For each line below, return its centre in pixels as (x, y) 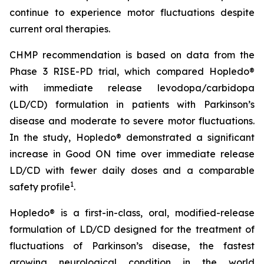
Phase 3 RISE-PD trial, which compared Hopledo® (132, 71)
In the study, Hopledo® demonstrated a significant (132, 137)
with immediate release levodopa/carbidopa (132, 88)
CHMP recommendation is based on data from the (132, 55)
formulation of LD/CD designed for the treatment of (132, 229)
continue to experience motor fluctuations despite (132, 12)
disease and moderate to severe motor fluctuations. (132, 121)
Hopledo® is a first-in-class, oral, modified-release (132, 213)
